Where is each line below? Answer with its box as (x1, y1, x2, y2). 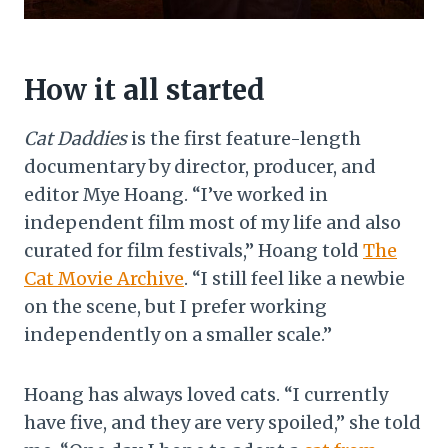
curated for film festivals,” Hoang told (24, 238, 363, 262)
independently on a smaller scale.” (24, 322, 332, 346)
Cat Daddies (24, 126, 127, 150)
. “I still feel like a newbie (184, 266, 405, 290)
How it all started (24, 71, 265, 108)
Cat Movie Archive (24, 266, 184, 290)
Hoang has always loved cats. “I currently (24, 382, 388, 406)
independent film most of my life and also (24, 210, 401, 234)
